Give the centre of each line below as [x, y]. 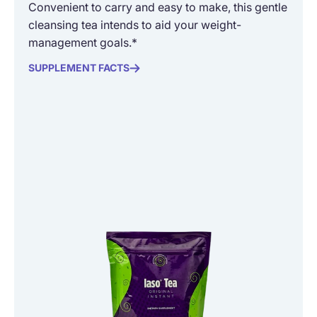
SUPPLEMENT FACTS [79, 68]
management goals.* [83, 43]
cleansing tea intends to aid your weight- [135, 25]
